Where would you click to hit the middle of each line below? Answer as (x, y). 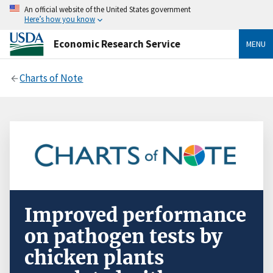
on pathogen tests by (123, 237)
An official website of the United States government (108, 9)
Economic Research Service (117, 44)
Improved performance (135, 215)
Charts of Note (51, 78)
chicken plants (94, 258)
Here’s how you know (60, 19)
